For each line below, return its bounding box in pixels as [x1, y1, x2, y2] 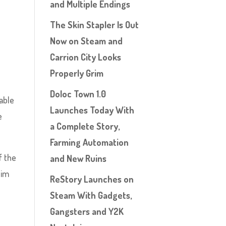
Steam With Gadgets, [49, 190, 132, 201]
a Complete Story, [49, 121, 120, 132]
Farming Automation [49, 137, 129, 148]
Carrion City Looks [49, 51, 121, 63]
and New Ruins [49, 153, 106, 164]
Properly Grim [49, 68, 103, 79]
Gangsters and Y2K [49, 206, 124, 217]
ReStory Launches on [49, 174, 134, 185]
